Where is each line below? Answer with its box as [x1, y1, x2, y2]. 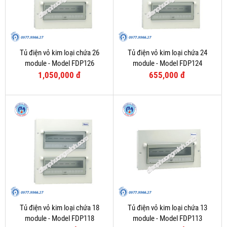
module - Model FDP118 [24, 214, 94, 223]
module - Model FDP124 [132, 59, 202, 68]
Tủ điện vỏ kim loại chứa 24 [127, 48, 207, 58]
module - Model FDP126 [24, 59, 94, 68]
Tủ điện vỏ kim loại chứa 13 [127, 203, 207, 213]
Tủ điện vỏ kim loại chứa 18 [19, 203, 99, 213]
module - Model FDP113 [132, 214, 202, 223]
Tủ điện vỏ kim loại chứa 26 [19, 48, 99, 58]
